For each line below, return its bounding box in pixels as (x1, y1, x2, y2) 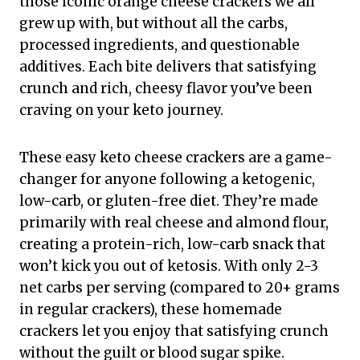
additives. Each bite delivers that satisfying (19, 58, 317, 76)
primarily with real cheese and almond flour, (19, 214, 329, 232)
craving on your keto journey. (19, 101, 223, 120)
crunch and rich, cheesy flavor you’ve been (19, 80, 313, 98)
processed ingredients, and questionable (19, 36, 300, 55)
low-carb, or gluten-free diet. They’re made (19, 192, 318, 211)
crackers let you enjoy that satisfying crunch (19, 322, 329, 341)
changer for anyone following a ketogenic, (19, 170, 315, 189)
